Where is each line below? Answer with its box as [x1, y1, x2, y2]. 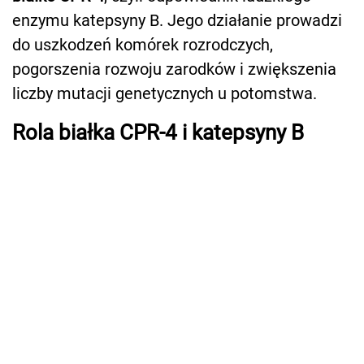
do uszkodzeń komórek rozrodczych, [12, 34, 273, 54]
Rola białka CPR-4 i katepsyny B [12, 119, 304, 145]
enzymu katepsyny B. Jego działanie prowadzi [12, 10, 342, 30]
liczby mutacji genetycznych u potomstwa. [12, 83, 317, 103]
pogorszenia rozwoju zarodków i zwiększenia [12, 58, 336, 79]
